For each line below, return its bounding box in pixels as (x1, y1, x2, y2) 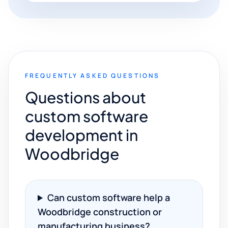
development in (25, 125, 138, 145)
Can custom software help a (47, 191, 170, 204)
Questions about (25, 88, 146, 107)
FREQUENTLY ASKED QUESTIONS (25, 71, 160, 80)
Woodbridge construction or (38, 206, 162, 218)
